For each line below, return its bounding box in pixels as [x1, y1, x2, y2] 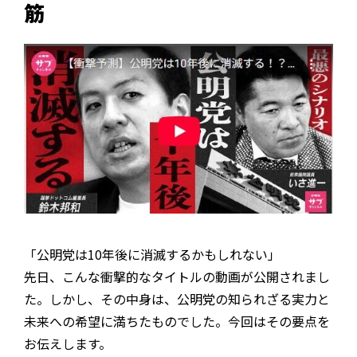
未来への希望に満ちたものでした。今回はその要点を [24, 312, 330, 331]
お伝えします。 [24, 334, 112, 354]
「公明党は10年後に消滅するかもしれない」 [24, 245, 280, 265]
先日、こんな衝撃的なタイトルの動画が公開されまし [24, 267, 330, 287]
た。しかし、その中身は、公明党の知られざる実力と [24, 289, 330, 309]
